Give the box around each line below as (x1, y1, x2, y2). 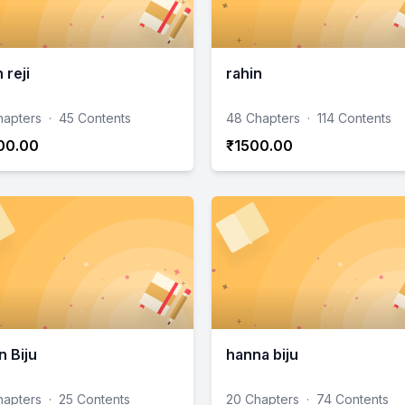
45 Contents (59, 110, 131, 127)
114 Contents (317, 110, 391, 127)
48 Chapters (226, 110, 300, 127)
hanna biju (226, 345, 298, 364)
